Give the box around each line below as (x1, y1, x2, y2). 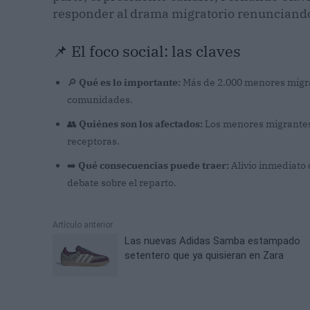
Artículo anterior (53, 220, 113, 230)
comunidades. (67, 93, 133, 107)
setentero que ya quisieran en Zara (125, 249, 284, 262)
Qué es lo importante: (79, 76, 181, 89)
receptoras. (67, 135, 120, 148)
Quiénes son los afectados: (79, 118, 203, 131)
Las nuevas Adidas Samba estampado (125, 235, 301, 248)
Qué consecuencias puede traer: (78, 159, 229, 172)
